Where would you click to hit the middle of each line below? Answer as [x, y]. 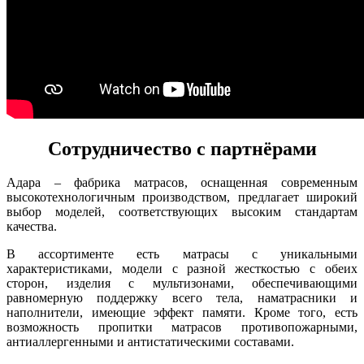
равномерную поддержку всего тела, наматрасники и [182, 298]
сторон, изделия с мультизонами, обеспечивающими [182, 284]
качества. [32, 227]
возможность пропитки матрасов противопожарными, [182, 327]
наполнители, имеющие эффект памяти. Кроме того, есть [182, 313]
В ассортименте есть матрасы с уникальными [182, 254]
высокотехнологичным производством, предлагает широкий [182, 197]
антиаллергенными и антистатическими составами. [150, 342]
